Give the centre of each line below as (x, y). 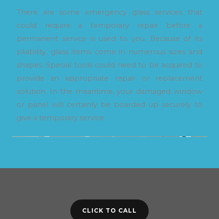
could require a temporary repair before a (109, 25)
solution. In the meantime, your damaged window (109, 91)
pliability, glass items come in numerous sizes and (109, 52)
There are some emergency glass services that (109, 12)
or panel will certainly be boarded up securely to (109, 104)
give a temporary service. (61, 118)
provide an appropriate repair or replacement (109, 78)
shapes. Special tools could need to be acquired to (109, 65)
